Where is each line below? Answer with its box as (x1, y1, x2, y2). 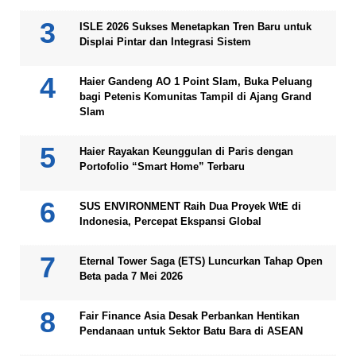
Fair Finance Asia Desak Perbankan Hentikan (79, 309, 300, 322)
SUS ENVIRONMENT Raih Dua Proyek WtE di (79, 199, 301, 212)
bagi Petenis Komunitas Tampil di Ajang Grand (79, 90, 311, 103)
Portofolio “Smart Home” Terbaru (79, 160, 245, 172)
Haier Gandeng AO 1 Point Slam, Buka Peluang (79, 75, 312, 87)
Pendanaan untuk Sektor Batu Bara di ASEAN (79, 324, 303, 337)
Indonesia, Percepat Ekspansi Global (79, 215, 261, 227)
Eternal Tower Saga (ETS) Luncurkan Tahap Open (79, 254, 323, 267)
